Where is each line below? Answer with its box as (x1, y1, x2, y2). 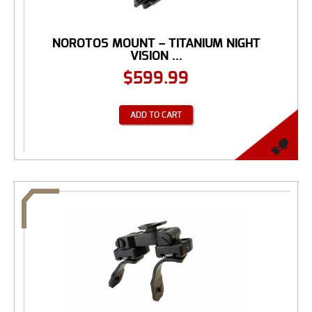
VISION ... (130, 49, 182, 63)
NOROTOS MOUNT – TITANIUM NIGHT (52, 36, 260, 50)
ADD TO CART (130, 110, 182, 119)
